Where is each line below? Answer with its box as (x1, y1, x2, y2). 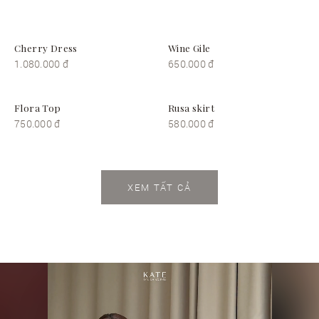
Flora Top (14, 101, 61, 115)
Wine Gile (168, 41, 211, 55)
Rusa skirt (168, 101, 215, 115)
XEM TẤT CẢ (127, 181, 192, 194)
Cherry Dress (14, 41, 78, 55)
